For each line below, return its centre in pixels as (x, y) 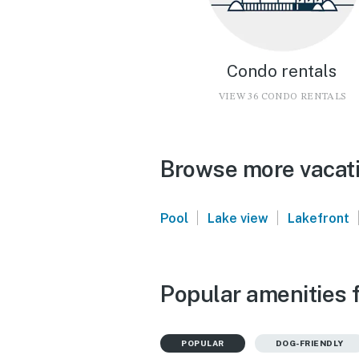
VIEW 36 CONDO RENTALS (282, 97)
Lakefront (318, 218)
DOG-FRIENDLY (309, 343)
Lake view (238, 218)
